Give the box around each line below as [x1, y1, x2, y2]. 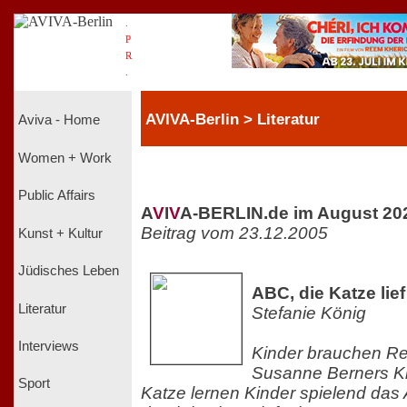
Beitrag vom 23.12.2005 [141, 223, 328, 243]
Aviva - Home [18, 113, 100, 128]
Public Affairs [18, 188, 95, 203]
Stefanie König [252, 303, 366, 323]
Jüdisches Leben [18, 263, 119, 279]
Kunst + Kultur [18, 225, 103, 241]
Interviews [18, 338, 79, 353]
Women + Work [18, 150, 112, 165]
